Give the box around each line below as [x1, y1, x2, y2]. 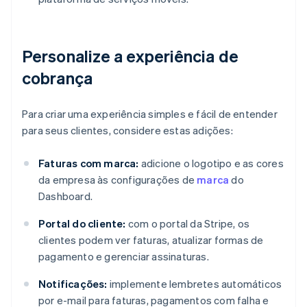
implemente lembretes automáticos [107, 277, 282, 291]
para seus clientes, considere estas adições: [22, 123, 233, 138]
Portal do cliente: [38, 217, 126, 231]
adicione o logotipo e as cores [138, 156, 284, 171]
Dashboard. [38, 189, 93, 204]
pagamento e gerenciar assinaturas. [38, 249, 209, 264]
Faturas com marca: [38, 156, 139, 171]
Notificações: [38, 277, 108, 291]
